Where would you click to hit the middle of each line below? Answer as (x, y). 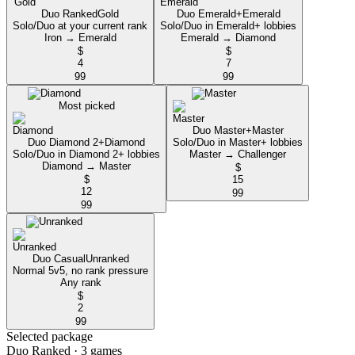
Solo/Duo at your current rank (80, 26)
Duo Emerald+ (209, 14)
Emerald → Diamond (228, 38)
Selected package (50, 337)
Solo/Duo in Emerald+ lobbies (228, 26)
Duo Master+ (222, 131)
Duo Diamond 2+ (66, 143)
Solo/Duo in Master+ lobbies (238, 143)
